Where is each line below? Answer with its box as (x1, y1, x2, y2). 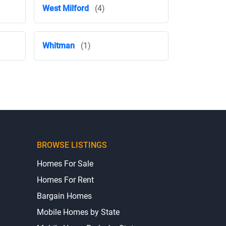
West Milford (42, 4, 89, 13)
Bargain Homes (37, 191, 92, 201)
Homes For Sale (37, 159, 93, 168)
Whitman (42, 41, 75, 50)
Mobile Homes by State (37, 207, 120, 217)
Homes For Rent (37, 175, 94, 185)
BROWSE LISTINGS (37, 140, 107, 150)
